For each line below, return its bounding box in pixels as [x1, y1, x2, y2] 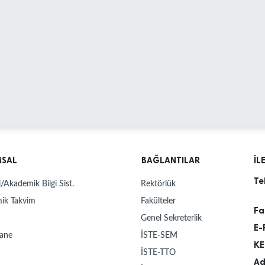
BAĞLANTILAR [141, 154, 200, 166]
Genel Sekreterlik [141, 213, 202, 222]
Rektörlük [141, 179, 176, 188]
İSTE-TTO [141, 247, 176, 257]
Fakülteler [141, 196, 176, 205]
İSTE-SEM [141, 230, 177, 240]
